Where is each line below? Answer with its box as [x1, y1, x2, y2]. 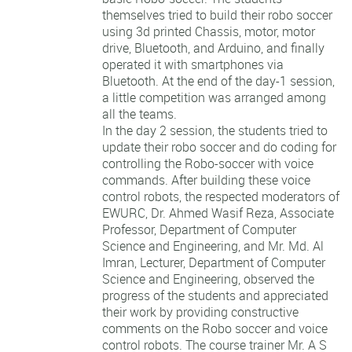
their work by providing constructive [102, 302, 299, 321]
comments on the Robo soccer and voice [102, 319, 328, 337]
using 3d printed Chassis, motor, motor [102, 22, 315, 40]
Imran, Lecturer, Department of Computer [102, 253, 325, 271]
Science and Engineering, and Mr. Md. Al [102, 236, 324, 255]
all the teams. [102, 104, 177, 123]
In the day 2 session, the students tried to [102, 121, 328, 139]
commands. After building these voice [102, 170, 310, 189]
